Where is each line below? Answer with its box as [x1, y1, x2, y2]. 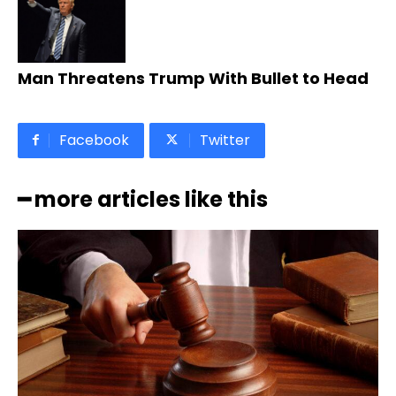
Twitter [200, 130, 250, 151]
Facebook [59, 130, 129, 151]
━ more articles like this [18, 185, 268, 215]
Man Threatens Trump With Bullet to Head [18, 67, 369, 90]
